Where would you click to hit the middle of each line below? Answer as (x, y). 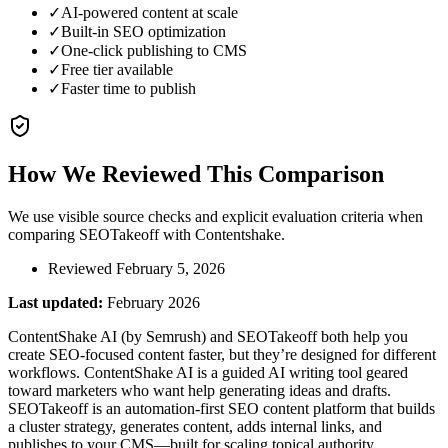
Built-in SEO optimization (143, 31)
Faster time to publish (128, 88)
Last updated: (55, 303)
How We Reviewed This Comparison (196, 174)
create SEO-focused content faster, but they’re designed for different (222, 355)
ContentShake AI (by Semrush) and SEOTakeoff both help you (208, 337)
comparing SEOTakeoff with (101, 235)
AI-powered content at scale (149, 12)
